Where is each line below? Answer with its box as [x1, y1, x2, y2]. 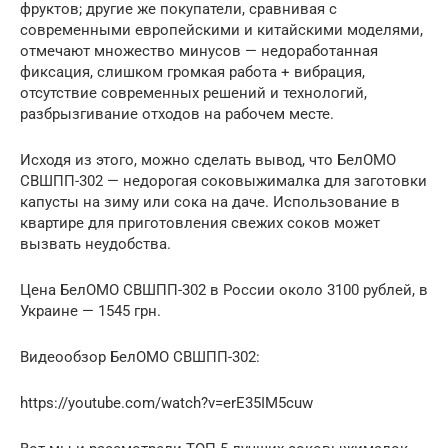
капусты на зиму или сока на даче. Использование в [20, 193, 400, 212]
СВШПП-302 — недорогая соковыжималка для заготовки [20, 172, 427, 191]
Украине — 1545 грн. [20, 302, 161, 321]
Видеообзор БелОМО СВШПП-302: [20, 348, 260, 367]
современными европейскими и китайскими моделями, [20, 21, 423, 40]
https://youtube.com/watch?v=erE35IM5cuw [20, 394, 313, 413]
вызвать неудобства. [20, 235, 171, 254]
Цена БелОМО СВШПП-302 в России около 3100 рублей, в [20, 281, 428, 300]
